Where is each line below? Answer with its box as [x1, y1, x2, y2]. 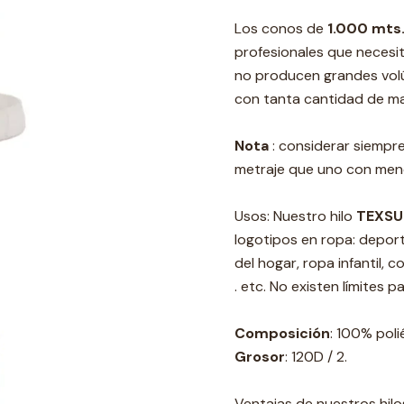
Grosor [234, 347, 285, 366]
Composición [234, 324, 330, 343]
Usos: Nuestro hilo [234, 207, 356, 225]
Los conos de [234, 19, 327, 38]
